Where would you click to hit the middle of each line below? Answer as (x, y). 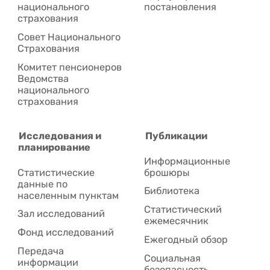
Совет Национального (69, 37)
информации (48, 262)
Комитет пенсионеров (70, 67)
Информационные (187, 161)
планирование (55, 148)
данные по (43, 184)
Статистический (183, 210)
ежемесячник (177, 221)
